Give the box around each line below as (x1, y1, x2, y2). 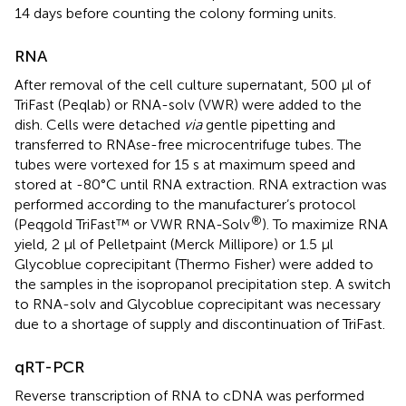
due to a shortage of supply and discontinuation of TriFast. (14, 315, 385, 333)
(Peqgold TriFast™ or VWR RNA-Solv (14, 216, 250, 234)
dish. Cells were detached (14, 116, 184, 134)
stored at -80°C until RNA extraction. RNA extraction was (14, 176, 387, 194)
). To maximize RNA (262, 216, 388, 234)
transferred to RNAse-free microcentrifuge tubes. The (14, 136, 362, 154)
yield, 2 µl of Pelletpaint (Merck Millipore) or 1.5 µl (14, 236, 333, 254)
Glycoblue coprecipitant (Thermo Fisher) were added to (14, 256, 373, 274)
